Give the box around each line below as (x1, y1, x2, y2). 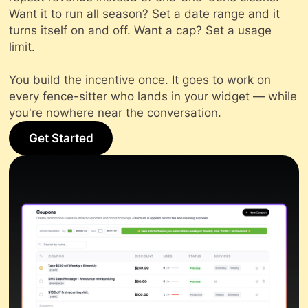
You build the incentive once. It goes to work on (9, 73, 272, 87)
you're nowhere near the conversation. (9, 106, 222, 120)
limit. (9, 40, 36, 54)
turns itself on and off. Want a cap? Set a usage (9, 23, 272, 38)
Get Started (28, 131, 93, 146)
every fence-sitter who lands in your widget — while (9, 89, 298, 104)
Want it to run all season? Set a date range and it (9, 7, 280, 21)
